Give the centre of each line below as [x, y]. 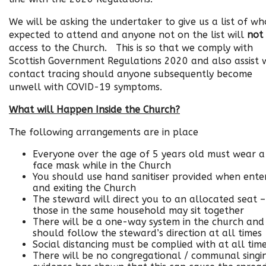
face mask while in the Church [102, 165]
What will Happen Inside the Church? [94, 110]
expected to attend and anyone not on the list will [128, 35]
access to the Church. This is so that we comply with [131, 48]
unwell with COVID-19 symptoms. [85, 87]
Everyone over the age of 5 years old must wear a [149, 154]
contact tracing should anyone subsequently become [131, 74]
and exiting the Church [84, 188]
